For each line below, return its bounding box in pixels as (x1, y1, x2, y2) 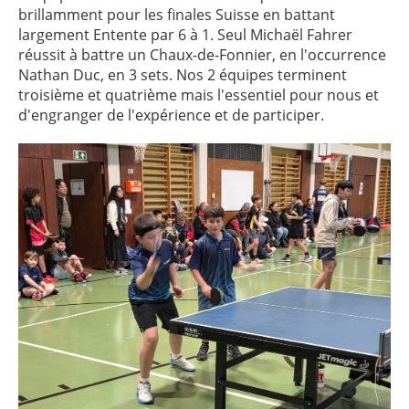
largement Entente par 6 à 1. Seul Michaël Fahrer (18, 25, 352, 45)
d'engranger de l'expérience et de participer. (18, 105, 324, 125)
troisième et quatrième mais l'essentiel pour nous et (18, 85, 379, 105)
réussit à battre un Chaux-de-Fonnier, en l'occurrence (18, 45, 386, 65)
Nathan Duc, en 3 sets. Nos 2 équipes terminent (18, 65, 347, 85)
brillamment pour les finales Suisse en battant (18, 5, 335, 25)
